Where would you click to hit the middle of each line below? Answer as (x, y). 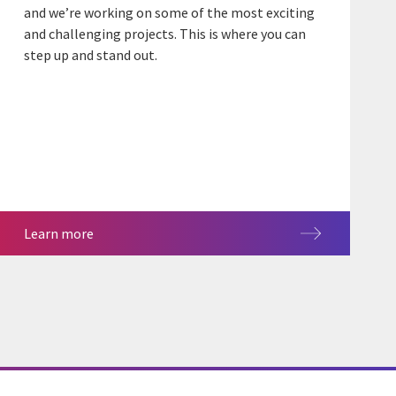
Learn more (58, 233)
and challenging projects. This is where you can (164, 34)
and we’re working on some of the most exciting (169, 12)
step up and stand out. (90, 55)
